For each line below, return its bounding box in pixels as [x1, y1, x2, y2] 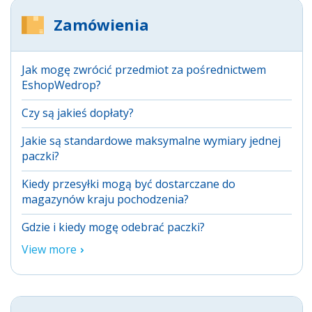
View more [22, 241, 77, 257]
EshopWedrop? [22, 77, 101, 93]
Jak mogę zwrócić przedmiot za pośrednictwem [22, 61, 266, 77]
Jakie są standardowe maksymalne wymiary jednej [22, 132, 281, 148]
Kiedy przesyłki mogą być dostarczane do [22, 175, 235, 192]
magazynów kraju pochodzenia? [22, 191, 189, 207]
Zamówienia [54, 13, 149, 35]
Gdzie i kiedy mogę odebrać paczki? [22, 219, 205, 235]
